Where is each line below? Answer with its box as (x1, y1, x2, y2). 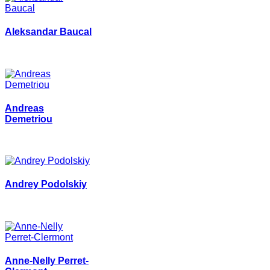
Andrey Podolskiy (5, 179, 87, 190)
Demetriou (5, 113, 52, 124)
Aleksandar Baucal (5, 27, 92, 37)
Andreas (5, 102, 44, 113)
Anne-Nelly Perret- (5, 256, 89, 266)
